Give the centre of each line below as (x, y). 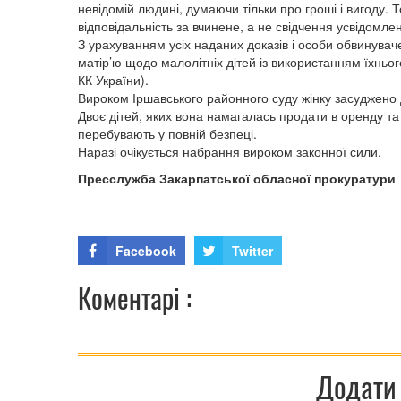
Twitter (252, 251)
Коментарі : (135, 298)
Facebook (146, 251)
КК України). (113, 80)
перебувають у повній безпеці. (167, 134)
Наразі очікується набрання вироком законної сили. (230, 152)
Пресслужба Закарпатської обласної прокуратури (237, 179)
